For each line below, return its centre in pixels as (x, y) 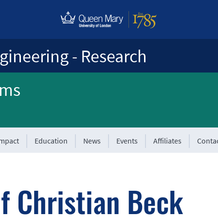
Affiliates (168, 141)
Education (51, 141)
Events (127, 141)
